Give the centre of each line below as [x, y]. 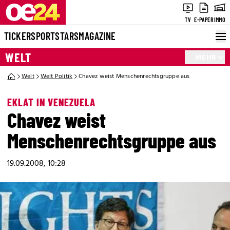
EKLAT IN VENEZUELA [51, 102]
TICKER [18, 36]
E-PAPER [204, 20]
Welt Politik [56, 76]
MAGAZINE [97, 36]
